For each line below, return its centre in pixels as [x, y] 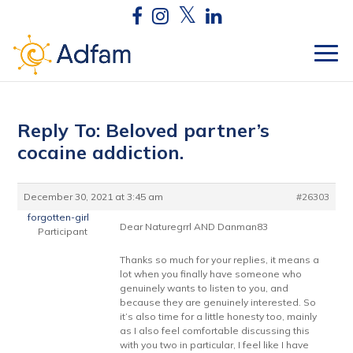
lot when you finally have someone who [211, 274]
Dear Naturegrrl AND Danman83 [194, 227]
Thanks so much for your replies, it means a [220, 260]
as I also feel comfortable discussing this [215, 331]
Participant [63, 231]
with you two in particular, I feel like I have [215, 345]
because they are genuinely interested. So [218, 302]
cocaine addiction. [101, 152]
